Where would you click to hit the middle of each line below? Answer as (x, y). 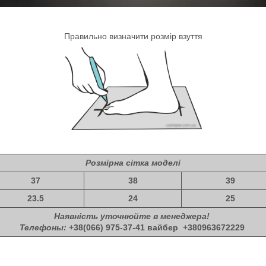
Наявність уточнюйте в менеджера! (133, 216)
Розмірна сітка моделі (133, 162)
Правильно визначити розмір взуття (133, 36)
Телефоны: (44, 227)
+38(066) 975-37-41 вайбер (126, 227)
